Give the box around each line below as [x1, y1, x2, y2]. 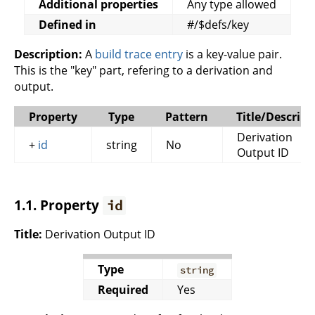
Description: [14, 46, 82, 62]
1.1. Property [14, 195, 103, 214]
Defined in [39, 16, 96, 32]
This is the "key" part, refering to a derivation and [14, 62, 273, 78]
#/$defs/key [187, 16, 249, 32]
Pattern [165, 108, 208, 124]
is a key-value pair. [183, 46, 282, 62]
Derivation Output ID [42, 226, 155, 243]
